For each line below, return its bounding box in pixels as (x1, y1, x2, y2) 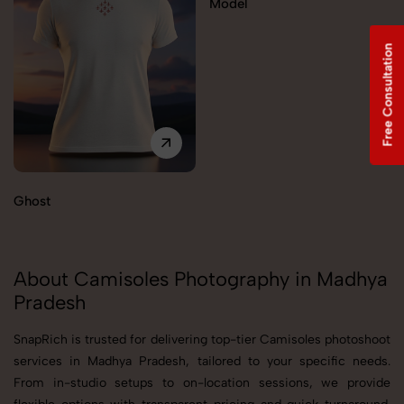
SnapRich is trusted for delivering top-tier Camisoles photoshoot (14, 332, 390, 348)
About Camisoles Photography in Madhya (14, 267, 388, 292)
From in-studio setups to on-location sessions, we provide (14, 375, 390, 391)
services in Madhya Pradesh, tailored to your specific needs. (14, 353, 390, 370)
